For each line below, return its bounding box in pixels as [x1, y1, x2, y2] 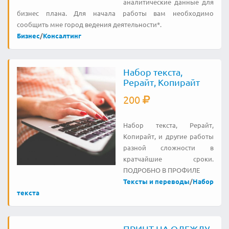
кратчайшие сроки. [123, 154, 214, 163]
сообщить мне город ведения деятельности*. [17, 19, 162, 29]
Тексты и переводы [123, 176, 190, 186]
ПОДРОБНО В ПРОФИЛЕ [123, 165, 200, 174]
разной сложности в [123, 143, 214, 152]
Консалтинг [43, 31, 81, 40]
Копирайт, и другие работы [123, 131, 214, 141]
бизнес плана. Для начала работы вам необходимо [17, 8, 214, 17]
